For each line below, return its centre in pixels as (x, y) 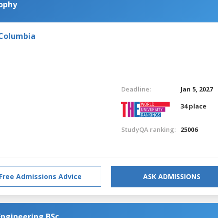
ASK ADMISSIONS (172, 176)
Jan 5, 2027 (197, 89)
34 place (194, 106)
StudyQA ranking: (148, 129)
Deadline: (136, 89)
